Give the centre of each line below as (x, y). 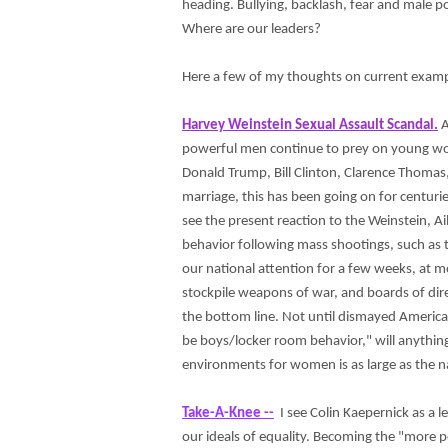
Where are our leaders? (254, 29)
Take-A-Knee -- (228, 413)
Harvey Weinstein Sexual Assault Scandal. (310, 125)
